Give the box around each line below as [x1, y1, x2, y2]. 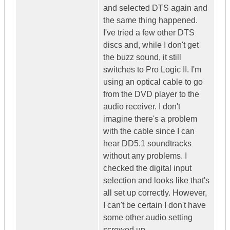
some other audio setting [103, 213, 193, 222]
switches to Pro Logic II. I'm [103, 65, 201, 74]
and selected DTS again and [103, 4, 207, 13]
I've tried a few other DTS [103, 28, 195, 37]
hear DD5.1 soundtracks [103, 139, 191, 148]
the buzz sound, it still [103, 53, 181, 62]
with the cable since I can [103, 127, 195, 136]
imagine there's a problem [103, 114, 197, 124]
